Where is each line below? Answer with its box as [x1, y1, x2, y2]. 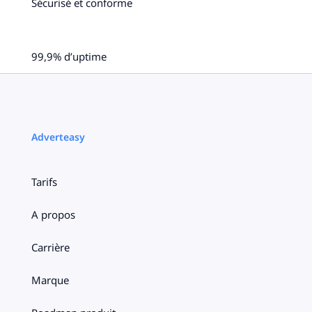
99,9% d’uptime [31, 49, 107, 64]
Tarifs [31, 175, 57, 189]
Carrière [31, 240, 70, 255]
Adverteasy [31, 130, 85, 144]
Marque [31, 273, 69, 288]
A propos [31, 208, 75, 222]
